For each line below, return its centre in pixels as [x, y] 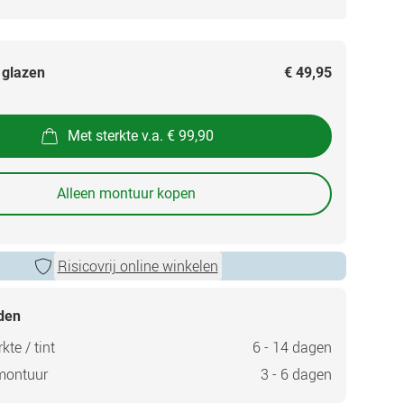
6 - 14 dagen [292, 347]
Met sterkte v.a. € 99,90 [141, 135]
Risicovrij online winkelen [138, 266]
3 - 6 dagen [296, 374]
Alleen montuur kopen [126, 193]
